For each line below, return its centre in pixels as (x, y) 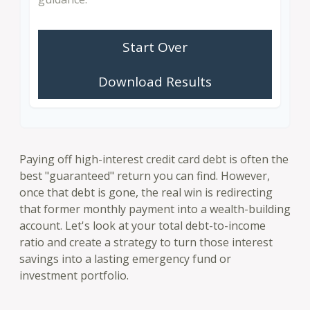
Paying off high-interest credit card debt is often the (154, 159)
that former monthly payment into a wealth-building (155, 209)
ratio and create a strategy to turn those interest (146, 243)
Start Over (155, 47)
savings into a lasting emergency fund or (125, 259)
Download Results (155, 82)
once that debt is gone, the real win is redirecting (146, 193)
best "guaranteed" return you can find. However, (145, 176)
